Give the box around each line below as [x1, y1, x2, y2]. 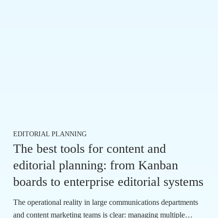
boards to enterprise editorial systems [13, 175, 204, 189]
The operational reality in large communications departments [13, 198, 199, 207]
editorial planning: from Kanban [13, 158, 179, 173]
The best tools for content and [13, 142, 166, 156]
